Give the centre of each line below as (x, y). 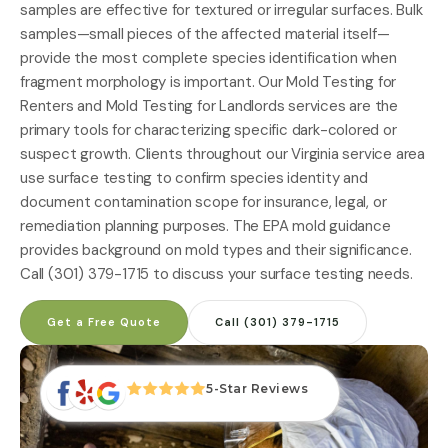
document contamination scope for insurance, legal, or (203, 201)
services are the (341, 105)
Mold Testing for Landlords (195, 105)
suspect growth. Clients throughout (143, 153)
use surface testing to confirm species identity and (194, 177)
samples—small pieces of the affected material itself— (205, 33)
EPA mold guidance (327, 225)
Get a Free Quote (104, 321)
